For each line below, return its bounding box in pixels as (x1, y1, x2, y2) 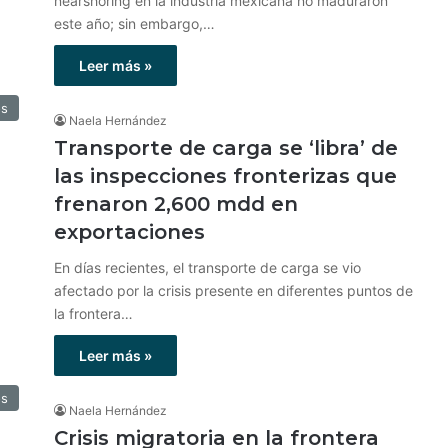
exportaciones (54, 220, 205, 244)
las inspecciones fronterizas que (54, 164, 397, 188)
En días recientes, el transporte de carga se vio (54, 259, 361, 276)
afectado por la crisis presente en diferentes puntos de (54, 282, 413, 299)
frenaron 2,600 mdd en (54, 192, 298, 216)
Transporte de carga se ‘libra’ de (54, 136, 398, 160)
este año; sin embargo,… (54, 15, 215, 32)
